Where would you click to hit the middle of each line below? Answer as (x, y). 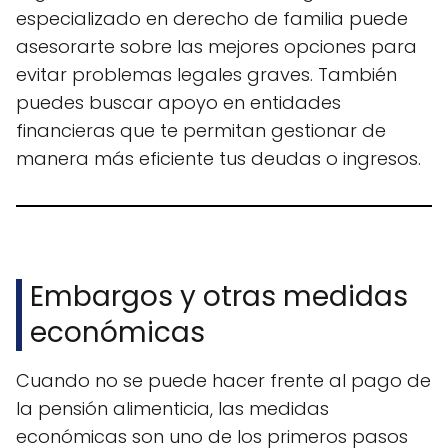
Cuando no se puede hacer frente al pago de (223, 381)
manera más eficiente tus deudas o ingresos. (218, 159)
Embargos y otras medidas (219, 297)
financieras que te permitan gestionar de (201, 131)
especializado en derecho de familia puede (212, 19)
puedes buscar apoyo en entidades (178, 103)
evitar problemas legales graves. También (206, 75)
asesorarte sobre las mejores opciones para (216, 47)
